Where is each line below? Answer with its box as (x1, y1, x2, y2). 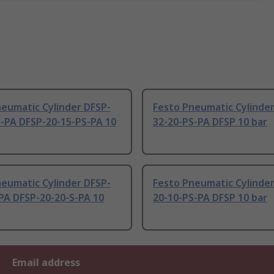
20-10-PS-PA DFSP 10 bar (153, 191, 267, 205)
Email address (12, 256, 80, 270)
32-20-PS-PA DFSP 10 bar (153, 115, 267, 129)
